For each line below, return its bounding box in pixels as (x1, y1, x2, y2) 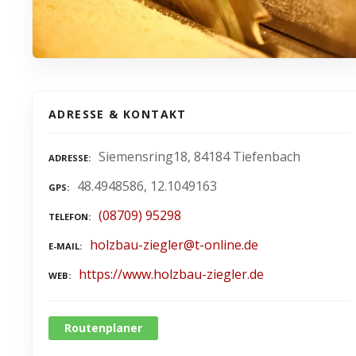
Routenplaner (64, 320, 142, 336)
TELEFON (48, 211, 88, 222)
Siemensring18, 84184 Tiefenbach (99, 148, 300, 166)
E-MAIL (48, 239, 79, 252)
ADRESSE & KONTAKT (48, 106, 187, 122)
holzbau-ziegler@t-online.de (90, 235, 258, 253)
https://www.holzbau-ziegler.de (79, 265, 264, 283)
